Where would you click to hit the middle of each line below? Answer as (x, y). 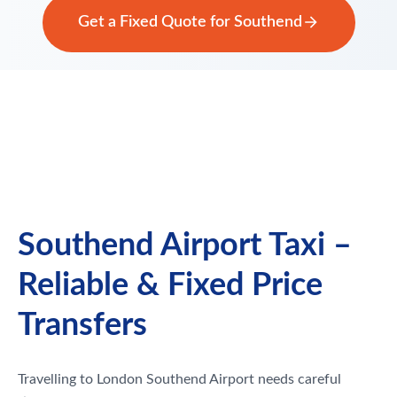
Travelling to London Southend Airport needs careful (179, 379)
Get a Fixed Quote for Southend (190, 22)
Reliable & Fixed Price (170, 285)
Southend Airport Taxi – (185, 245)
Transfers (82, 325)
